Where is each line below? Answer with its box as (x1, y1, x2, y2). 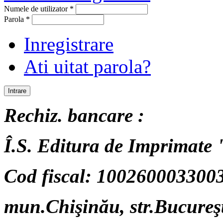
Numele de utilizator (4, 4, 70, 13)
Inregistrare (24, 33, 113, 55)
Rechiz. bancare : (4, 104, 144, 126)
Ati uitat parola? (24, 55, 151, 77)
